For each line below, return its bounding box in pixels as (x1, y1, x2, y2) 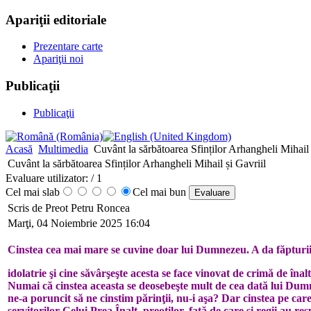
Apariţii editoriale (6, 12, 106, 27)
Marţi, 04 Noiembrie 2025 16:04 (8, 217, 150, 229)
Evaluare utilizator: (6, 171, 88, 184)
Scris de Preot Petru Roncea (8, 201, 133, 214)
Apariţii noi (33, 53, 83, 65)
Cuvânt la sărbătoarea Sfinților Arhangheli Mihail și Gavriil (8, 157, 266, 169)
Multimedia (38, 142, 88, 155)
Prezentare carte (33, 40, 103, 53)
